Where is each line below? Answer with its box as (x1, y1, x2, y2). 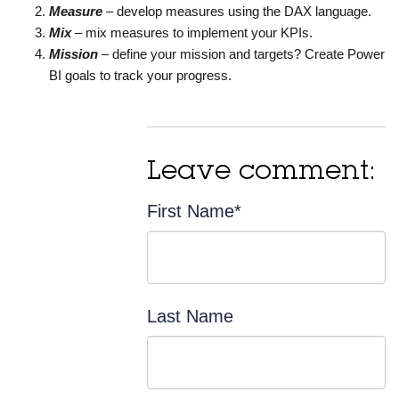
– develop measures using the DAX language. (106, 4, 371, 20)
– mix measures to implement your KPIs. (75, 25, 313, 41)
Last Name (147, 306, 233, 327)
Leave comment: (147, 159, 376, 187)
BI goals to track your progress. (49, 68, 232, 84)
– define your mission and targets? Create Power (102, 46, 385, 62)
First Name (147, 201, 234, 222)
